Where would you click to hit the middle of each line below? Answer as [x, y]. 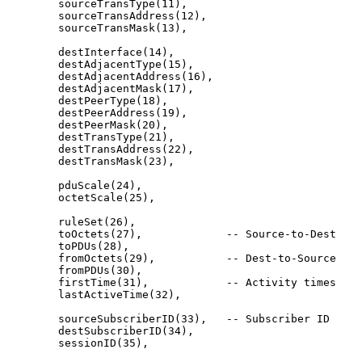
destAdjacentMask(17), [32, 88]
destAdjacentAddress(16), [32, 76]
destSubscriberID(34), [32, 330]
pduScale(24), [32, 185]
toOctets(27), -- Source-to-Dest [32, 234]
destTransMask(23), [32, 161]
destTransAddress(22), [32, 149]
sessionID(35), [32, 343]
